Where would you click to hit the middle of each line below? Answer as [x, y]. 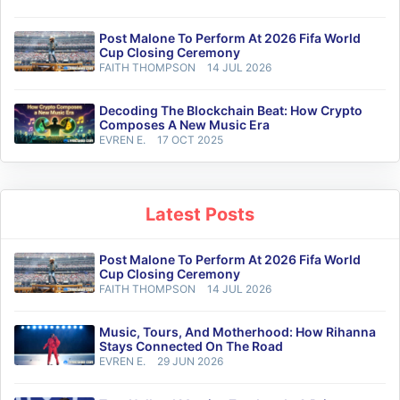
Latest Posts [200, 215]
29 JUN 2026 [190, 362]
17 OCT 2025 [190, 140]
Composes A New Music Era [184, 125]
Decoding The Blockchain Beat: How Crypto [231, 111]
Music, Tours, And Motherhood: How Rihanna [237, 332]
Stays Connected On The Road [191, 346]
